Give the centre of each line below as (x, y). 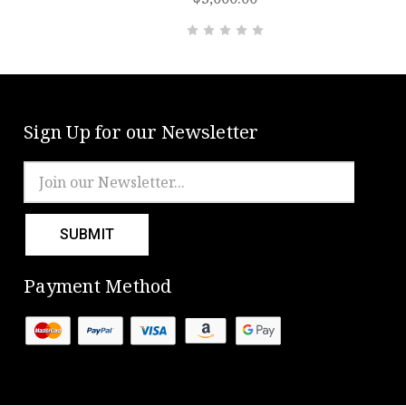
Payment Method (98, 286)
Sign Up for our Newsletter (141, 132)
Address (50, 190)
